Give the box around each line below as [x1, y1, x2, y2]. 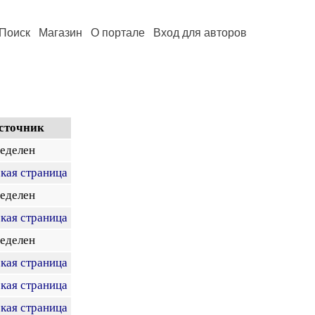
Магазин [39, 27, 82, 39]
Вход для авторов [153, 27, 247, 39]
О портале [91, 27, 145, 39]
